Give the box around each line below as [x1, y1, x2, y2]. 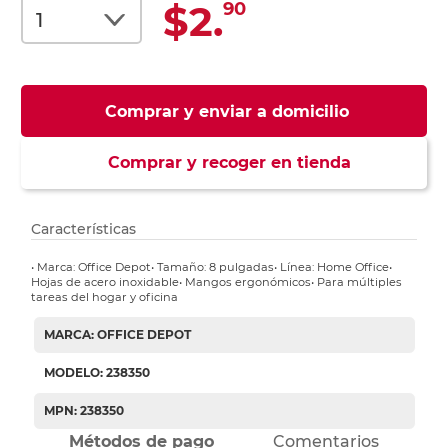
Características [31, 220, 137, 239]
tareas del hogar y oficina [31, 290, 179, 305]
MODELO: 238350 [43, 365, 150, 381]
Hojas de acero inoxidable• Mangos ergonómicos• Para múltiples [31, 275, 403, 290]
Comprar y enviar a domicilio [104, 102, 349, 122]
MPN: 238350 [43, 403, 124, 419]
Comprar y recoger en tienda [97, 153, 351, 173]
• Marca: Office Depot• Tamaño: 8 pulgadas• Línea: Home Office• [31, 260, 393, 275]
